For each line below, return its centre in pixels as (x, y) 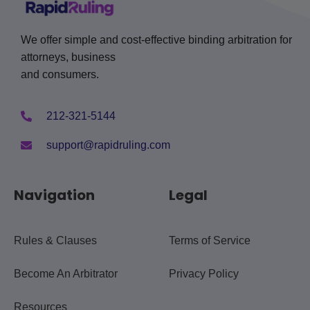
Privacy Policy (204, 274)
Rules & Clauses (55, 241)
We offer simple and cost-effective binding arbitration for (156, 40)
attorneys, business (68, 57)
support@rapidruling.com (108, 145)
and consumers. (60, 75)
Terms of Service (210, 241)
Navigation (54, 195)
